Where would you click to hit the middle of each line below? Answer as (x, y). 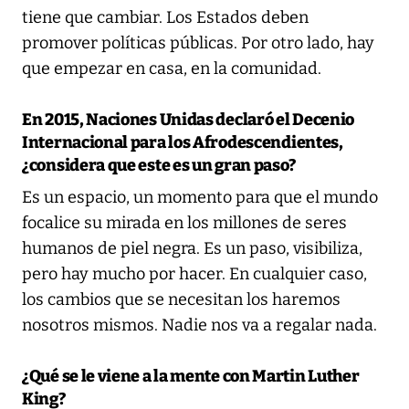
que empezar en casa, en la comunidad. (172, 68)
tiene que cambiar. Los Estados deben (165, 17)
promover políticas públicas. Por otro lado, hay (198, 42)
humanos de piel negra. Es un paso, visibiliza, (192, 248)
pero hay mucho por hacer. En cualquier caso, (194, 273)
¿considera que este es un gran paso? (159, 165)
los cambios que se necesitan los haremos (181, 299)
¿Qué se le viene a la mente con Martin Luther (191, 376)
